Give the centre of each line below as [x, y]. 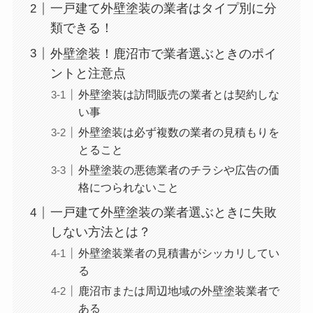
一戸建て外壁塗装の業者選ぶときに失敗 [163, 213]
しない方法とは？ [100, 232]
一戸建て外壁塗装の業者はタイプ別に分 [163, 9]
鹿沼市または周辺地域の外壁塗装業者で [179, 291]
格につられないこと [128, 188]
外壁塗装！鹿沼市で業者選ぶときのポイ [163, 54]
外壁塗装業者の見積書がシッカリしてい [179, 253]
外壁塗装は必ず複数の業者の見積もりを [179, 132]
